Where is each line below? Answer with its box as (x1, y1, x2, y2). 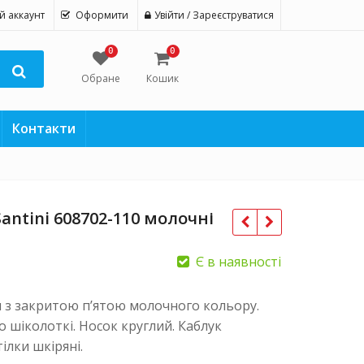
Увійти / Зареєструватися (154, 8, 274, 22)
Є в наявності (196, 253, 281, 271)
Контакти (11, 119, 76, 137)
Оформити (76, 8, 128, 22)
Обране (80, 71, 120, 85)
